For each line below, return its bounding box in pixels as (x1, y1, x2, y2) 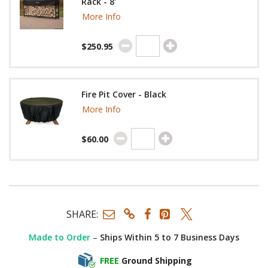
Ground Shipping (121, 254, 192, 266)
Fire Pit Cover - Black (81, 89, 166, 100)
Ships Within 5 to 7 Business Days (100, 232, 239, 243)
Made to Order (29, 232, 90, 243)
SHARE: (66, 207, 98, 221)
